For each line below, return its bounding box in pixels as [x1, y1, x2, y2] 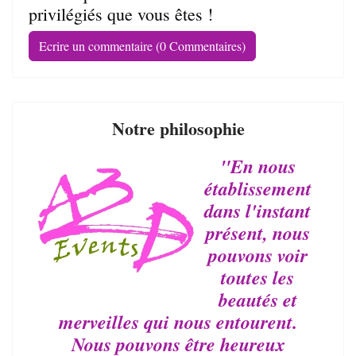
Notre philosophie [111, 115, 245, 141]
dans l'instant [204, 197, 311, 224]
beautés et [218, 286, 297, 313]
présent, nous [205, 219, 310, 246]
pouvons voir [207, 242, 308, 269]
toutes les [221, 264, 294, 291]
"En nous [219, 153, 296, 180]
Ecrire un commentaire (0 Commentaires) [39, 37, 246, 54]
